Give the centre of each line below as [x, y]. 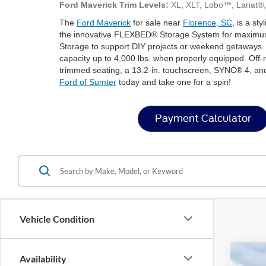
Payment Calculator [203, 118]
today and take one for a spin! [174, 82]
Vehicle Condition [57, 218]
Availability [43, 258]
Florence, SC [208, 22]
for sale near [157, 22]
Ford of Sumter [88, 82]
